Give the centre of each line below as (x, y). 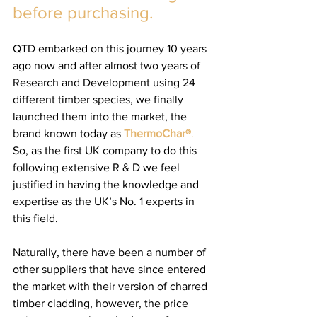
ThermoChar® (157, 133)
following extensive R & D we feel (98, 167)
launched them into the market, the (101, 116)
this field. (37, 218)
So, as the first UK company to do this (106, 150)
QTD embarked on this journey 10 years (111, 48)
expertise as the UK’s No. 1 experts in (105, 201)
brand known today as (67, 133)
